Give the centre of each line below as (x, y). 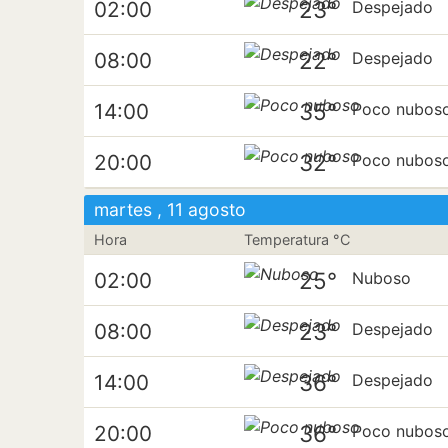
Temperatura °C (297, 239)
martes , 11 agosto (170, 209)
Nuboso (382, 278)
